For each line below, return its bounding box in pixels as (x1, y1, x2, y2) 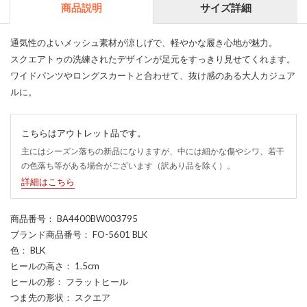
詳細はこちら (21, 175, 75, 187)
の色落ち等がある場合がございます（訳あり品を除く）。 (21, 160, 235, 171)
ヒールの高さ (10, 260, 64, 271)
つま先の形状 (10, 291, 64, 303)
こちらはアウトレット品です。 (21, 127, 146, 138)
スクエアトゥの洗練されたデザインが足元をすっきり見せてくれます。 (10, 53, 295, 64)
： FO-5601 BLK (82, 228, 147, 240)
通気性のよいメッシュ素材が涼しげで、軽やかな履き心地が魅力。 (10, 36, 278, 48)
